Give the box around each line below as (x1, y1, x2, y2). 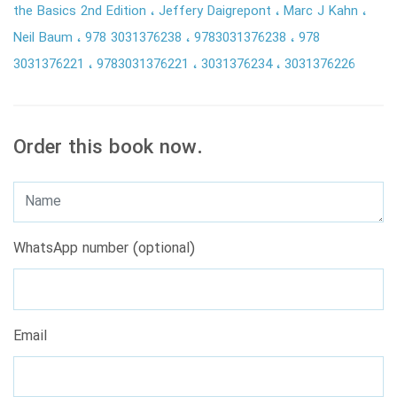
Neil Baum (13, 27, 77, 49)
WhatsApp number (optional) (13, 237, 195, 260)
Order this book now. (13, 132, 203, 164)
